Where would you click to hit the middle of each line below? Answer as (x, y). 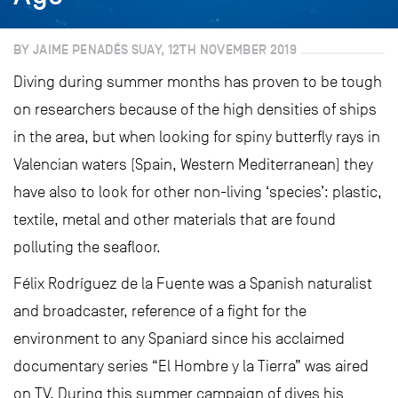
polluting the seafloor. (87, 247)
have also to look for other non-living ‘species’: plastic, (198, 192)
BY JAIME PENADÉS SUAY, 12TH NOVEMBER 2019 (155, 49)
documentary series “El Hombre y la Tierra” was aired (191, 366)
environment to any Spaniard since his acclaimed (179, 338)
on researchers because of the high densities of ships (195, 109)
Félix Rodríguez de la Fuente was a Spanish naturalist (193, 283)
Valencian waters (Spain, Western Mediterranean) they (193, 164)
